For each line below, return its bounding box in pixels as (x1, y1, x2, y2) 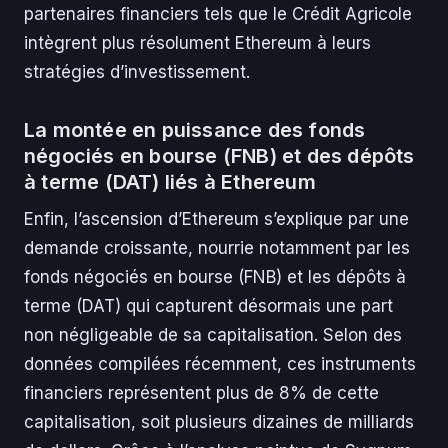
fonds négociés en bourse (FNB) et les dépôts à (24, 267, 406, 288)
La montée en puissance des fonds (24, 118, 366, 143)
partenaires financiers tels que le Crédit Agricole (24, 4, 412, 25)
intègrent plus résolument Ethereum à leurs (24, 33, 371, 54)
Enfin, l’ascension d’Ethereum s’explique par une (24, 209, 409, 230)
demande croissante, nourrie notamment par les (24, 238, 410, 259)
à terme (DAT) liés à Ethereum (24, 170, 316, 195)
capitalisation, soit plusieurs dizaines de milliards (24, 412, 414, 433)
